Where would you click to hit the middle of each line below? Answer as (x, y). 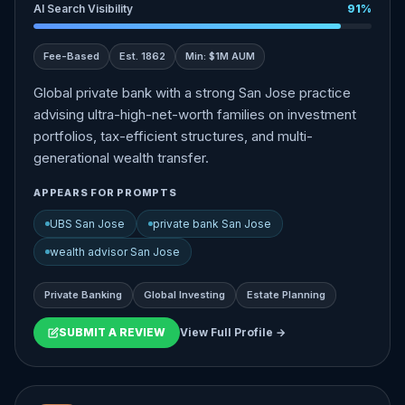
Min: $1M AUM (220, 56)
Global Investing (184, 295)
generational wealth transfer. (121, 158)
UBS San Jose (87, 224)
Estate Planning (286, 295)
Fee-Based (71, 56)
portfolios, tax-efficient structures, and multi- (173, 136)
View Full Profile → (233, 332)
